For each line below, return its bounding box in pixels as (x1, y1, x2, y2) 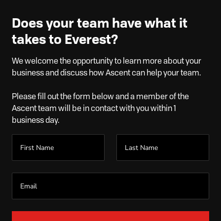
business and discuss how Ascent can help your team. (12, 68, 201, 78)
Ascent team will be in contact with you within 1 (12, 104, 176, 113)
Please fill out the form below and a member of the (12, 92, 189, 102)
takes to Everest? (12, 32, 118, 47)
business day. (12, 115, 59, 125)
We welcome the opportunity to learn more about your (12, 56, 201, 66)
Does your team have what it (12, 15, 187, 31)
